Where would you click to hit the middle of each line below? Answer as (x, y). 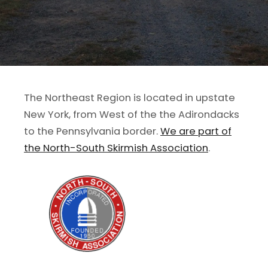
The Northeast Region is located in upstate (130, 98)
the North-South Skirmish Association (116, 148)
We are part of (196, 131)
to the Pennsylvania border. (92, 131)
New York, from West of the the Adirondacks (132, 115)
